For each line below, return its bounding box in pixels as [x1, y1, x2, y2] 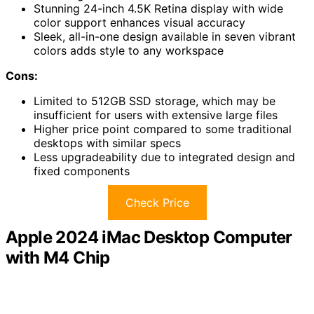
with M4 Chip [6, 247, 110, 268]
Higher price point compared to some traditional [34, 122, 292, 137]
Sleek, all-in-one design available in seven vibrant [34, 29, 296, 44]
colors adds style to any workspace [34, 43, 224, 58]
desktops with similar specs [34, 136, 181, 151]
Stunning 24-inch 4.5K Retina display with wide [34, 1, 283, 16]
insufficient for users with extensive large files [34, 108, 278, 123]
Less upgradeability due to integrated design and [34, 150, 295, 165]
